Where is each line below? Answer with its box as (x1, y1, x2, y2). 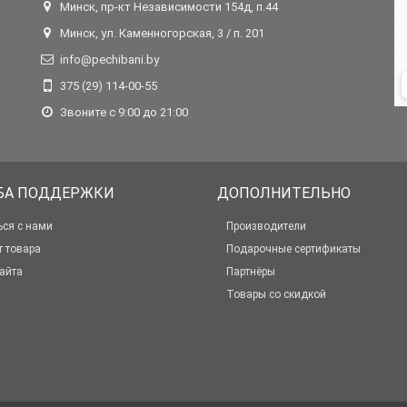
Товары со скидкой (226, 288, 326, 301)
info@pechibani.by (60, 53, 159, 66)
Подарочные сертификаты (226, 243, 361, 255)
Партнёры (226, 265, 275, 278)
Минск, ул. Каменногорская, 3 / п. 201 (60, 26, 264, 40)
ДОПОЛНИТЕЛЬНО (217, 184, 351, 202)
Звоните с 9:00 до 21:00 (60, 105, 188, 119)
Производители (226, 220, 306, 233)
